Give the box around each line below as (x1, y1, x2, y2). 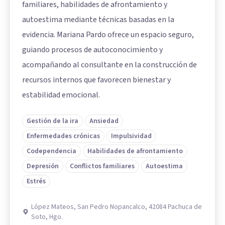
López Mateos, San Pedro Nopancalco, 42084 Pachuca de (31, 202, 202, 212)
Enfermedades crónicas (27, 131, 100, 141)
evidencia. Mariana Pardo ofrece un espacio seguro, (22, 29, 194, 40)
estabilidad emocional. (22, 89, 100, 100)
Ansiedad (89, 116, 119, 126)
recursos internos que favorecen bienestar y (22, 74, 171, 85)
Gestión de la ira (27, 116, 78, 126)
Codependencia (27, 146, 76, 156)
